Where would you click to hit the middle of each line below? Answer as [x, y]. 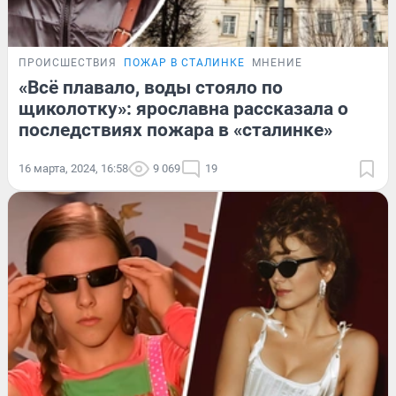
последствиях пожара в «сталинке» [175, 129]
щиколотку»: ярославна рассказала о [183, 108]
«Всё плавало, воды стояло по [151, 87]
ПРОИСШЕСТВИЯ [68, 62]
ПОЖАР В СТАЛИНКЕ [184, 62]
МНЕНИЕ [277, 62]
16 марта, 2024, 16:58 [73, 168]
